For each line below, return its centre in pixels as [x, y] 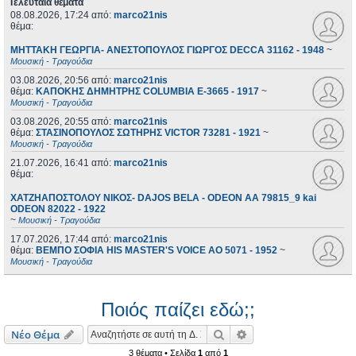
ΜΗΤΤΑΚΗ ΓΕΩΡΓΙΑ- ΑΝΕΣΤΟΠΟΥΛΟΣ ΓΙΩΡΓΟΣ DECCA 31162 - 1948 [167, 50]
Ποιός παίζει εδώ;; [178, 310]
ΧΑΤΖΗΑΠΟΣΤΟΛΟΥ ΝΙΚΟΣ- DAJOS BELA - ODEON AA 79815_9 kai [163, 198]
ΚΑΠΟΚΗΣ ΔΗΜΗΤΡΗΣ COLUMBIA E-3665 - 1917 [147, 91]
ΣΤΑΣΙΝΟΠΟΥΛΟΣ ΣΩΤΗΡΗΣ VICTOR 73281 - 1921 [148, 133]
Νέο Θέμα [35, 334]
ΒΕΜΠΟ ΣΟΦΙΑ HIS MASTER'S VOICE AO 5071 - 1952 [157, 250]
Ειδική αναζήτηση [292, 333]
